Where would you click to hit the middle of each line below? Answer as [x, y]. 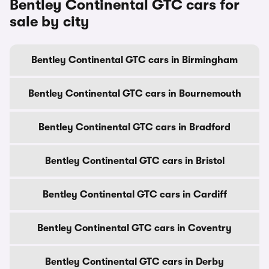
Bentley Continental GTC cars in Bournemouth [134, 94]
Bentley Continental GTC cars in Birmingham [134, 60]
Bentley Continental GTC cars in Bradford [134, 127]
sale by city [50, 22]
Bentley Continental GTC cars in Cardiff [134, 195]
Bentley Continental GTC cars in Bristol [134, 161]
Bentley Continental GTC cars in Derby [134, 262]
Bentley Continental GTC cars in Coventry [134, 228]
